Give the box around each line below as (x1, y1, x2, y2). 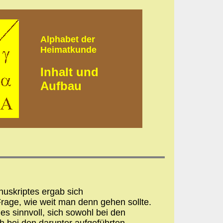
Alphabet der (40, 34, 95, 44)
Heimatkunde (40, 44, 97, 55)
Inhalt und (40, 65, 99, 79)
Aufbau (40, 79, 82, 93)
